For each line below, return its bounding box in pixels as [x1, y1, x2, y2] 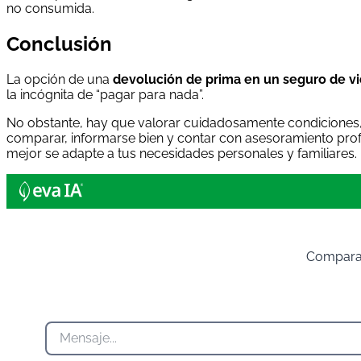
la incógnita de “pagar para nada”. [6, 86, 204, 102]
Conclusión [6, 31, 112, 56]
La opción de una [6, 71, 113, 87]
